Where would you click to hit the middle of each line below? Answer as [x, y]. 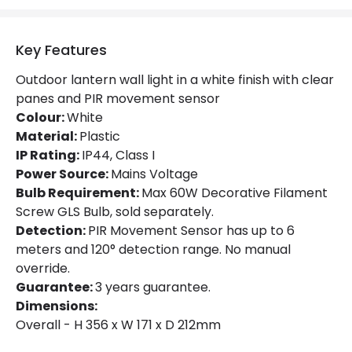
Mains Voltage [154, 174]
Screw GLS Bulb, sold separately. [115, 212]
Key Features [61, 50]
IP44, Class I [118, 155]
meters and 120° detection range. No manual [153, 249]
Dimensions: [57, 306]
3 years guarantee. [153, 287]
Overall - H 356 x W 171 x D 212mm [118, 325]
